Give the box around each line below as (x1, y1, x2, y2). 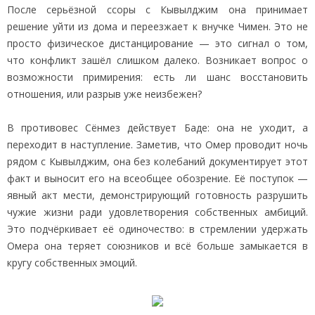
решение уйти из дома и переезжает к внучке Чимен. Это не (7, 19, 308, 33)
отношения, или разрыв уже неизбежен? (7, 86, 202, 101)
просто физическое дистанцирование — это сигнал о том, (7, 36, 308, 50)
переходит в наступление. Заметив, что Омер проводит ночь (7, 137, 308, 151)
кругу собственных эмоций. (7, 255, 137, 269)
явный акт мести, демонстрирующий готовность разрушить (7, 188, 308, 202)
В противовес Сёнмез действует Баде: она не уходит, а (7, 120, 308, 134)
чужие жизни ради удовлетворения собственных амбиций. (7, 205, 308, 219)
